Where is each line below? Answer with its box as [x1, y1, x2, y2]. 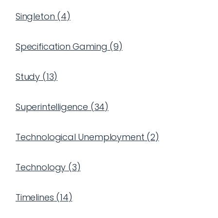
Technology [16, 161, 66, 173]
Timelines [16, 191, 54, 203]
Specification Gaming [16, 40, 108, 53]
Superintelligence [16, 101, 88, 113]
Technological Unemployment [16, 131, 145, 143]
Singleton [16, 10, 55, 22]
